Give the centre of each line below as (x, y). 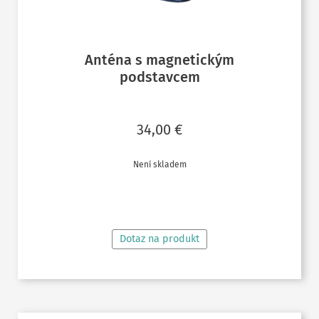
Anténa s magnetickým (159, 59)
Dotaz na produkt (159, 239)
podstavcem (159, 77)
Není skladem (159, 164)
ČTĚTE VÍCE (159, 198)
